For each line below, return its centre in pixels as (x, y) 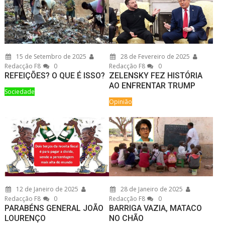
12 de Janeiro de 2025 (47, 189)
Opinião (120, 102)
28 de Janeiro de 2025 (151, 189)
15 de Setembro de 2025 (51, 57)
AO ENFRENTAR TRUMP (152, 86)
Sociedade (20, 92)
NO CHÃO (126, 218)
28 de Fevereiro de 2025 (154, 57)
